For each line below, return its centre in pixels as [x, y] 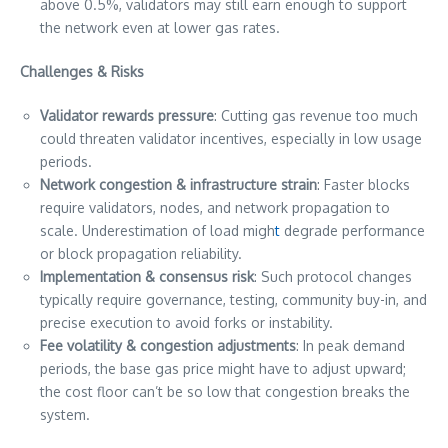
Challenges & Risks [82, 72]
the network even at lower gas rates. [160, 28]
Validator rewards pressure [127, 116]
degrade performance [352, 231]
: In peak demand [350, 346]
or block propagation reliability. [141, 254]
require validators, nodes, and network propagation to [215, 208]
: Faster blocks [363, 185]
